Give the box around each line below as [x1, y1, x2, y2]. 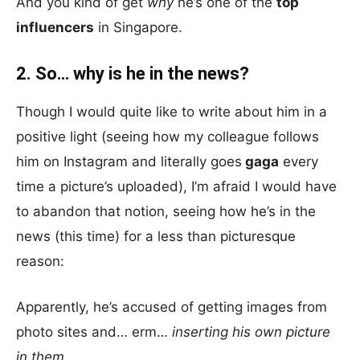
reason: [16, 253, 64, 269]
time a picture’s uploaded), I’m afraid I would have [16, 178, 337, 194]
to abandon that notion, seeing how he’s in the [16, 203, 316, 219]
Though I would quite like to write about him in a [16, 104, 327, 120]
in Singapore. [94, 19, 182, 35]
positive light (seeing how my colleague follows [16, 129, 319, 145]
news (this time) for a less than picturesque [16, 228, 296, 244]
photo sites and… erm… [16, 324, 172, 340]
